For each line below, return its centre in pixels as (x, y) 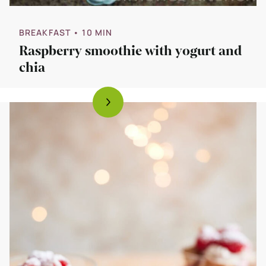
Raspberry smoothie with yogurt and (130, 51)
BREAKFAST (45, 33)
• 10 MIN (93, 33)
